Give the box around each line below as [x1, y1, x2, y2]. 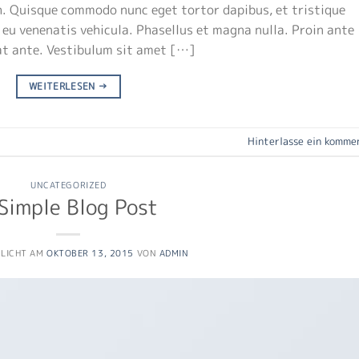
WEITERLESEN [28, 79, 99, 93]
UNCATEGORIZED [30, 178, 107, 192]
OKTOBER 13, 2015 [46, 247, 134, 260]
